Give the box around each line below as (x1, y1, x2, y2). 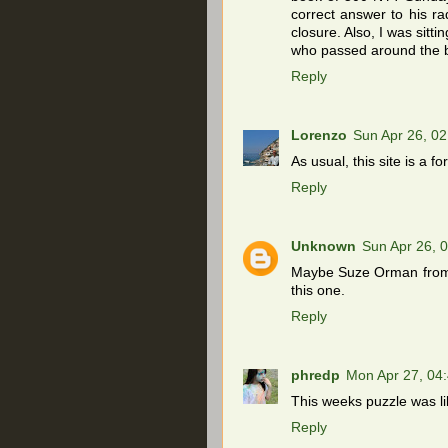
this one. (291, 282, 345, 298)
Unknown (291, 238, 356, 254)
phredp (291, 367, 340, 383)
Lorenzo (291, 128, 347, 143)
